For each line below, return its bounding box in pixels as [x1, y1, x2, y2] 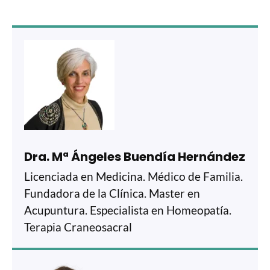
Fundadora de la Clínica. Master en [24, 186, 200, 200]
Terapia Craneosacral [24, 219, 132, 234]
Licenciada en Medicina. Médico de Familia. [24, 169, 243, 183]
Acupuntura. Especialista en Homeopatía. [24, 202, 231, 217]
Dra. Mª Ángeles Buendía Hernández [24, 148, 245, 165]
